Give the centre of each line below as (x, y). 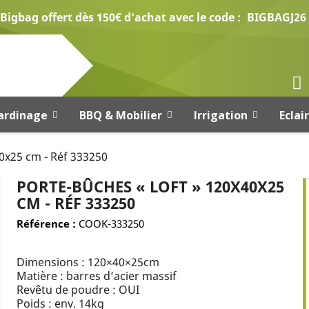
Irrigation (220, 115)
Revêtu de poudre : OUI (78, 289)
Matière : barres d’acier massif (96, 276)
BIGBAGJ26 (276, 17)
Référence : (47, 223)
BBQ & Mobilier (120, 115)
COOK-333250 (111, 223)
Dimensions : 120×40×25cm (88, 262)
